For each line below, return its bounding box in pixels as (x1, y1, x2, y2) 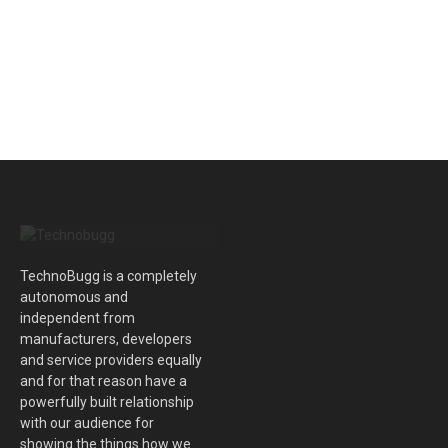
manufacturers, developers (20, 331, 192, 348)
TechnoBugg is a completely (20, 268, 197, 285)
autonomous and (20, 289, 128, 306)
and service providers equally (20, 352, 202, 369)
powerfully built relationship (20, 394, 194, 411)
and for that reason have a (20, 373, 187, 390)
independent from (20, 310, 135, 327)
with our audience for (20, 415, 154, 432)
